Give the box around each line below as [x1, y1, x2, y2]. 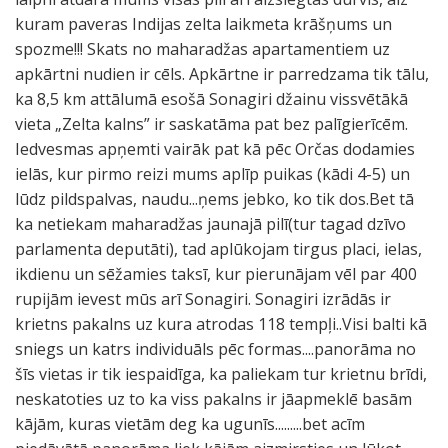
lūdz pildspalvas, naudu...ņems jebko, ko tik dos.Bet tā [15, 188, 414, 210]
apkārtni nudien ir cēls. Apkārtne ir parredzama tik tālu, [15, 63, 429, 85]
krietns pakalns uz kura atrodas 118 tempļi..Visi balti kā [15, 313, 427, 335]
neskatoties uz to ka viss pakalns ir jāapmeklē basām [15, 388, 412, 410]
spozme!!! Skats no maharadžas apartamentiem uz [15, 38, 390, 60]
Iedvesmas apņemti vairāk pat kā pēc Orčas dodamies [15, 138, 415, 160]
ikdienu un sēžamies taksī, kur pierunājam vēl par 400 [15, 263, 417, 285]
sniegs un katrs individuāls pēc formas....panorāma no [15, 338, 416, 360]
